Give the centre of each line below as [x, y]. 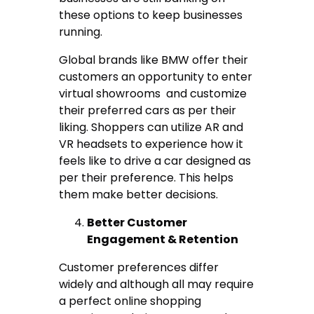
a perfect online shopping [130, 301]
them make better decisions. [140, 195]
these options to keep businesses [151, 15]
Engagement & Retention [164, 240]
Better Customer [137, 223]
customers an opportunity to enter [156, 77]
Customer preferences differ [139, 268]
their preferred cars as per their [148, 111]
